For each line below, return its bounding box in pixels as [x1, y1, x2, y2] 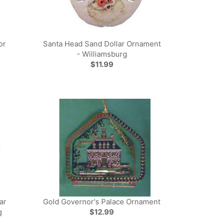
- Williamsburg [76, 49, 127, 59]
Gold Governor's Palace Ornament [43, 197, 161, 206]
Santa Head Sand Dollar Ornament [43, 39, 161, 48]
